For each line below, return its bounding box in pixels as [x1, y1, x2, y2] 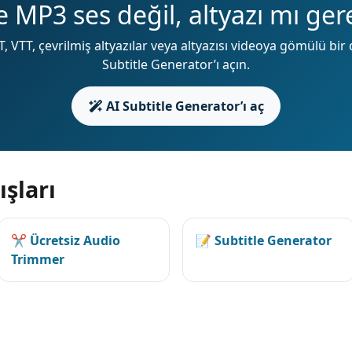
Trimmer [10, 250, 64, 268]
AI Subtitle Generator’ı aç [102, 97, 264, 115]
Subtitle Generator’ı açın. [102, 55, 250, 73]
